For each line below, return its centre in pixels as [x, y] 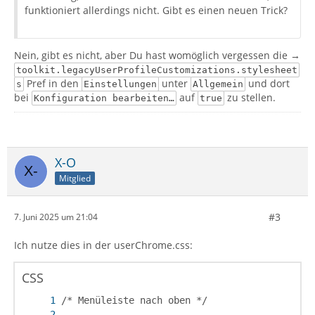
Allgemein [218, 84]
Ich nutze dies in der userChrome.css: [103, 245]
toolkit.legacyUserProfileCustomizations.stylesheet [156, 70]
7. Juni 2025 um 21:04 [56, 217]
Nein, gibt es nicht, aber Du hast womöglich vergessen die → [157, 55]
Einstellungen [120, 84]
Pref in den [52, 83]
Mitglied [75, 179]
